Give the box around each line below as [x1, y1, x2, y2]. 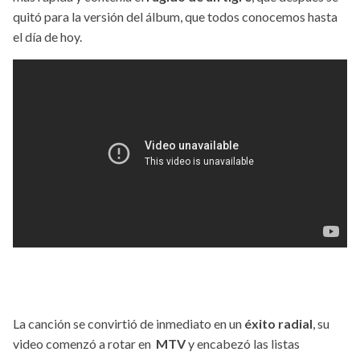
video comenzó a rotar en [13, 336, 156, 352]
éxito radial [244, 316, 313, 332]
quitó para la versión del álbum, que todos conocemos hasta [13, 9, 337, 25]
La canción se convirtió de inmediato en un [13, 316, 244, 332]
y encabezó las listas [186, 336, 300, 352]
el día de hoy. [13, 29, 82, 45]
